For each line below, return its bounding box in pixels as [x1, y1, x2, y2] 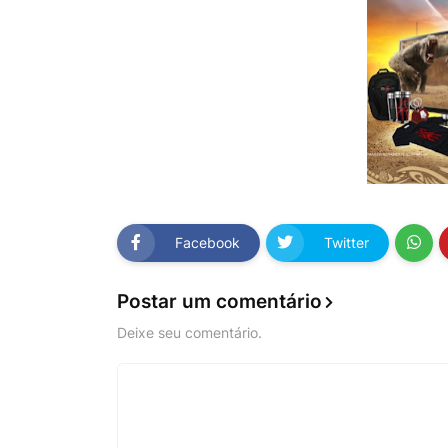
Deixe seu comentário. [117, 323, 262, 341]
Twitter [324, 234, 369, 252]
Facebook [175, 234, 240, 252]
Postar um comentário [117, 289, 322, 313]
